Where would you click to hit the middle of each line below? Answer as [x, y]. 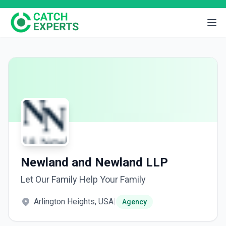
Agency [134, 202]
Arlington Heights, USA [74, 202]
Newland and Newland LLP [94, 162]
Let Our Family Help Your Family [83, 179]
